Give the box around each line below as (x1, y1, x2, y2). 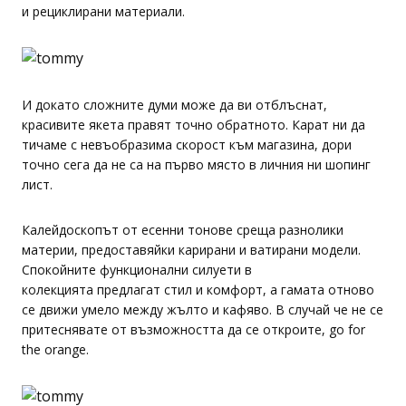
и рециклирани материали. (22, 3, 185, 20)
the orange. (22, 341, 89, 358)
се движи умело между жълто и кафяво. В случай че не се (22, 301, 383, 318)
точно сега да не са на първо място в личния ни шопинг (22, 156, 371, 173)
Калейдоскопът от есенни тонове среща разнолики (22, 221, 343, 238)
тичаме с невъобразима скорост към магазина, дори (22, 136, 352, 153)
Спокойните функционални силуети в (22, 261, 252, 278)
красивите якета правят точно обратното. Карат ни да (22, 116, 365, 133)
